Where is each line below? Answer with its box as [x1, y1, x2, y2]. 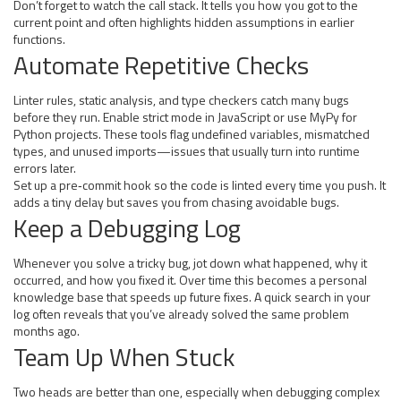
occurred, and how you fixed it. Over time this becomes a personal [13, 270, 367, 289]
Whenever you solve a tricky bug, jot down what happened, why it [13, 253, 367, 272]
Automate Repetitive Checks [13, 46, 309, 84]
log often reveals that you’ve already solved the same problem [13, 304, 349, 323]
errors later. [13, 158, 76, 177]
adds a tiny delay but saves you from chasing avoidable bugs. [13, 192, 339, 211]
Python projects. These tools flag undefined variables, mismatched [13, 124, 370, 143]
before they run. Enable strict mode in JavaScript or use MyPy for [13, 107, 357, 126]
